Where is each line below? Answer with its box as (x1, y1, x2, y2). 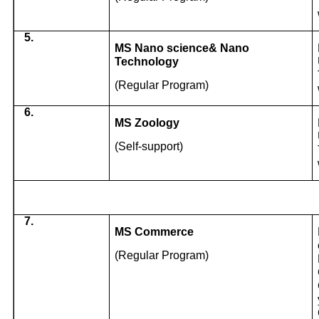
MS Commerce (115, 226, 194, 239)
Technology (115, 56, 179, 68)
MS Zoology (115, 117, 180, 130)
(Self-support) (115, 140, 184, 153)
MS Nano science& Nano (115, 42, 250, 55)
